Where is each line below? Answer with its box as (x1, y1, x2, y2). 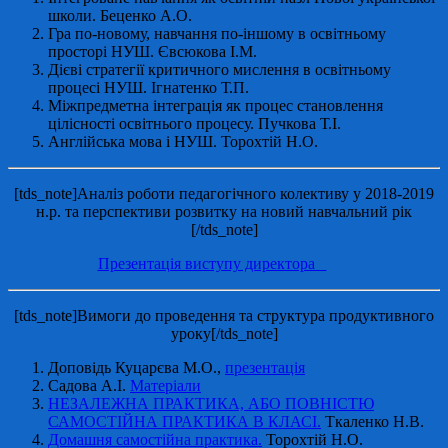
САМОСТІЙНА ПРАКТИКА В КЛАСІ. (48, 413, 321, 431)
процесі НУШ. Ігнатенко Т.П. (48, 79, 249, 97)
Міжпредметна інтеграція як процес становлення (48, 97, 383, 115)
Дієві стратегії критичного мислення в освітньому (48, 61, 391, 79)
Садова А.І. (48, 377, 130, 395)
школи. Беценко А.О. (48, 7, 192, 25)
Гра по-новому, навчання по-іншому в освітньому (48, 25, 386, 43)
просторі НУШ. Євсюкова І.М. (48, 43, 257, 61)
